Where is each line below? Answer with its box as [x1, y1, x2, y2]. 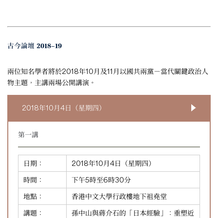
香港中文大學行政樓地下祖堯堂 [72, 192, 167, 200]
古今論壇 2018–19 [7, 42, 62, 51]
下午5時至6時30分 [72, 175, 131, 184]
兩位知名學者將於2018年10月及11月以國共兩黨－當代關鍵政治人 [7, 67, 208, 75]
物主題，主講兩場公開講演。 [7, 78, 96, 87]
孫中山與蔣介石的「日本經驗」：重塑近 [72, 208, 194, 217]
